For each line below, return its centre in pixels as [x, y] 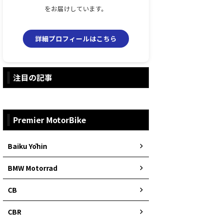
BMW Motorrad [33, 168]
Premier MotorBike [50, 119]
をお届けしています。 [76, 8]
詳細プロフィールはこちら [76, 38]
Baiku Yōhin [27, 146]
